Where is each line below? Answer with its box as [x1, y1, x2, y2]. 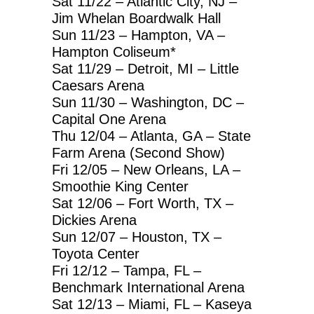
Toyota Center [52, 245, 139, 261]
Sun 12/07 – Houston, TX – [52, 228, 221, 245]
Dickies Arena [52, 212, 137, 228]
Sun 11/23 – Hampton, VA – [52, 27, 225, 43]
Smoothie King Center [52, 178, 189, 194]
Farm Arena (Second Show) [52, 144, 225, 161]
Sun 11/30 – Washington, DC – [52, 94, 244, 110]
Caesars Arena [52, 77, 144, 93]
